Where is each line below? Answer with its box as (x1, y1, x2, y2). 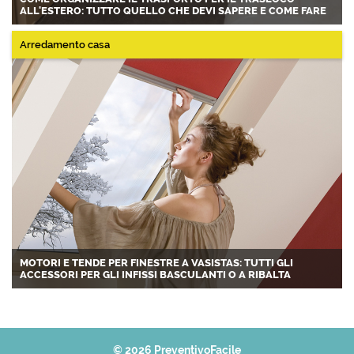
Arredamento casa (20, 39, 110, 51)
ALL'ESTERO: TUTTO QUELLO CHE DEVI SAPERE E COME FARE (20, 5, 326, 17)
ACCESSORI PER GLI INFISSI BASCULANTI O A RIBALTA (20, 268, 291, 281)
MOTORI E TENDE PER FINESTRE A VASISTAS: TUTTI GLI (20, 256, 293, 269)
